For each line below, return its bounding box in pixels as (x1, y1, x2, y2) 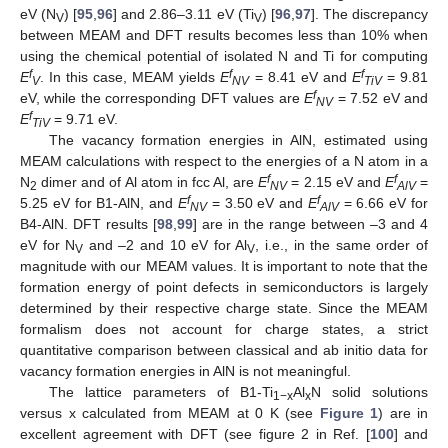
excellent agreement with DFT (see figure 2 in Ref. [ (20, 425, 370, 442)
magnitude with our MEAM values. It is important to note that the (20, 257, 428, 274)
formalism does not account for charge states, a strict (20, 320, 428, 337)
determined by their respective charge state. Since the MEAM (20, 299, 428, 316)
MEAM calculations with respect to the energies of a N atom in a (20, 152, 428, 169)
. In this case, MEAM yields (40, 68, 221, 85)
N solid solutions (310, 383, 429, 400)
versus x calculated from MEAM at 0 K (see (20, 404, 320, 421)
